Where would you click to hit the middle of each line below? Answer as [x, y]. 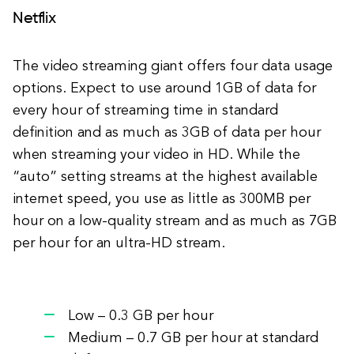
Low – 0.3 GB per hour [141, 316]
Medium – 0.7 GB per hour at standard [193, 338]
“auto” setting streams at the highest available [165, 177]
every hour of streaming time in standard [145, 111]
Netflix [34, 19]
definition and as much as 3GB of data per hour [167, 133]
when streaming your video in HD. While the [156, 155]
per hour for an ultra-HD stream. [119, 243]
